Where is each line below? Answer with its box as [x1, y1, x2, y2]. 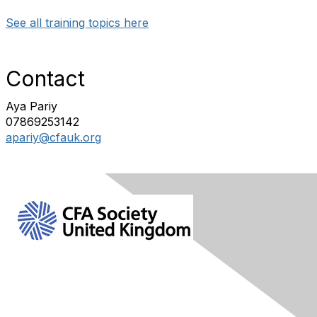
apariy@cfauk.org [6, 130, 101, 144]
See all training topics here [6, 16, 149, 30]
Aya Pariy [6, 99, 57, 113]
